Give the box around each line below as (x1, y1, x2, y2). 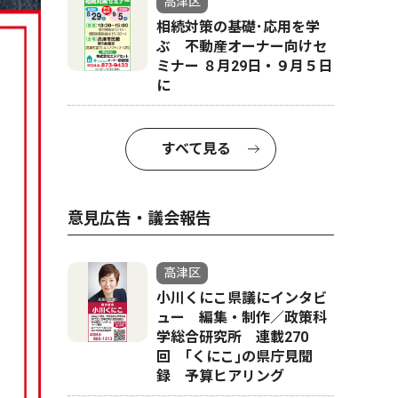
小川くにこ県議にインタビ (156, 290, 327, 306)
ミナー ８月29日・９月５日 (156, 58, 332, 75)
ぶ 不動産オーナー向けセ (156, 38, 327, 55)
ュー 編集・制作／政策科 (156, 309, 327, 326)
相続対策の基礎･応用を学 (156, 19, 320, 36)
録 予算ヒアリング (156, 368, 284, 385)
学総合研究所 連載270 (156, 329, 308, 346)
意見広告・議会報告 (68, 209, 211, 227)
